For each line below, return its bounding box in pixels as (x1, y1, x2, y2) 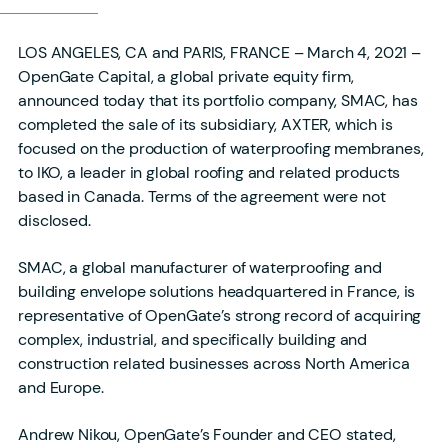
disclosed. (18, 209, 91, 231)
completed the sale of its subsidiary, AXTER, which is (18, 113, 393, 135)
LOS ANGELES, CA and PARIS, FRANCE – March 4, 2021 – (18, 41, 421, 63)
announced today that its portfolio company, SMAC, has (18, 89, 418, 111)
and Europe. (18, 376, 104, 398)
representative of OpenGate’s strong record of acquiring (18, 304, 422, 326)
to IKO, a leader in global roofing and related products (18, 161, 401, 183)
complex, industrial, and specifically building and (18, 328, 368, 350)
